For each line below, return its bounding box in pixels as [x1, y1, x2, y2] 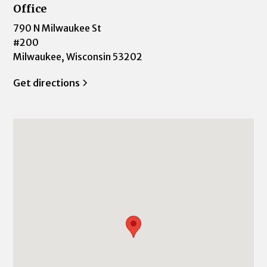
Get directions [13, 77, 80, 89]
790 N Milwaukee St [13, 22, 102, 34]
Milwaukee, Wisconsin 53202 [13, 51, 143, 63]
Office [13, 2, 47, 15]
